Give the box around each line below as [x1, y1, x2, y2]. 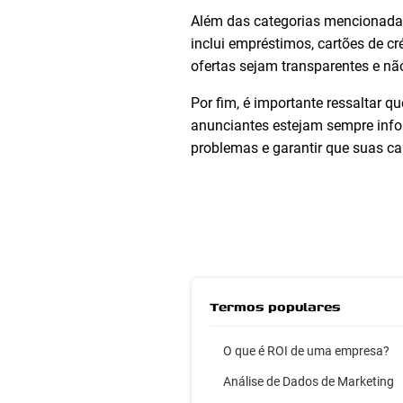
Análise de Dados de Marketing [223, 374, 394, 389]
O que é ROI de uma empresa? [223, 344, 390, 358]
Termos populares [210, 297, 340, 316]
